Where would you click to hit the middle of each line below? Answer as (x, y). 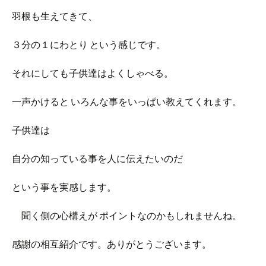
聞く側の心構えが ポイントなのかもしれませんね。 (127, 216)
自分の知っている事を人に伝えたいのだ (97, 159)
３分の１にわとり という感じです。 (89, 45)
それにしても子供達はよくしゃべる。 (93, 73)
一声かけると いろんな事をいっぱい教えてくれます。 (127, 102)
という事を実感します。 (64, 187)
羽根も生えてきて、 (55, 16)
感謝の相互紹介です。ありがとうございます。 (112, 244)
